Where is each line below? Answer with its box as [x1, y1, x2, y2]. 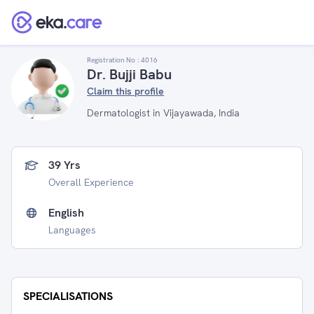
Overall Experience [48, 176, 134, 189]
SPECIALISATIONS [23, 289, 113, 303]
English [48, 205, 84, 220]
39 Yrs [48, 158, 81, 172]
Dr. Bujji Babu [87, 65, 172, 83]
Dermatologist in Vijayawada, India [87, 107, 240, 119]
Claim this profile [87, 85, 164, 97]
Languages [48, 224, 96, 236]
